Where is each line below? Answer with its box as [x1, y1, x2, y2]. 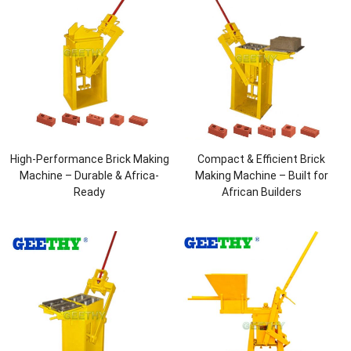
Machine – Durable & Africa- [20, 169, 160, 183]
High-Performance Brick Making [9, 153, 169, 166]
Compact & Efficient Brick [197, 153, 326, 166]
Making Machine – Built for [194, 169, 328, 183]
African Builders [221, 186, 302, 199]
